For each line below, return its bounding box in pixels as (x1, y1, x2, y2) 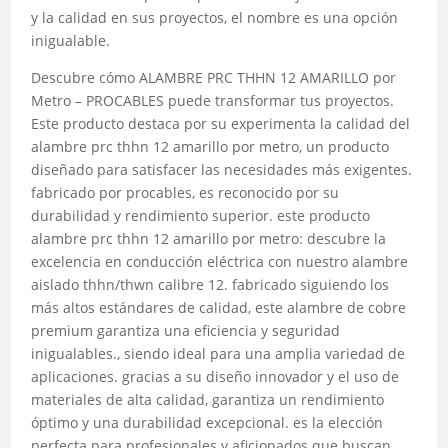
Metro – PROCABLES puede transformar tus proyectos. (31, 91, 395, 110)
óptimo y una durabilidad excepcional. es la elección (31, 413, 384, 432)
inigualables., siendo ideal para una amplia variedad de (31, 344, 406, 363)
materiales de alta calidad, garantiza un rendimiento (31, 390, 385, 409)
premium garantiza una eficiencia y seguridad (31, 321, 341, 340)
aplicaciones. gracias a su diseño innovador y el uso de (31, 367, 400, 386)
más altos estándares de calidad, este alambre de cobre (31, 298, 407, 317)
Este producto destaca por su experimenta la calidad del (31, 114, 411, 133)
